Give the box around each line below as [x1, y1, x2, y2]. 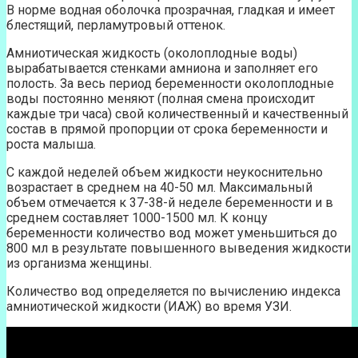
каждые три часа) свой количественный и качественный [6, 106, 348, 122]
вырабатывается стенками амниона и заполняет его [6, 61, 318, 77]
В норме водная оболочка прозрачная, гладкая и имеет [6, 2, 335, 18]
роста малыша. [6, 137, 96, 153]
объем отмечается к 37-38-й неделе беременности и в [6, 195, 333, 211]
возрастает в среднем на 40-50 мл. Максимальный [6, 180, 312, 196]
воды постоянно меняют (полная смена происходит [6, 91, 315, 107]
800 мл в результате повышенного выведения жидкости [6, 241, 351, 257]
